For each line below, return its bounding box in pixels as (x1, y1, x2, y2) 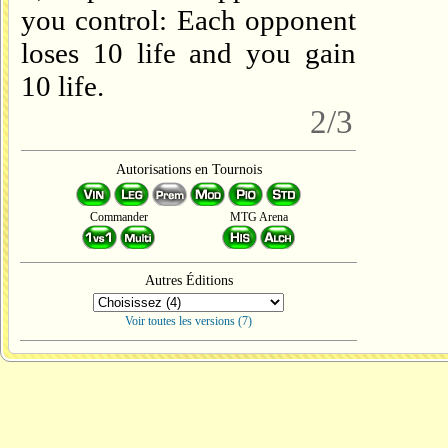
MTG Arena (229, 210, 288, 224)
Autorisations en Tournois (115, 162, 262, 177)
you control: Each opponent (21, 4, 356, 36)
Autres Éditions (144, 273, 233, 288)
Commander (89, 210, 148, 224)
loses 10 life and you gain (21, 37, 356, 69)
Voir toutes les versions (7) (125, 314, 252, 328)
